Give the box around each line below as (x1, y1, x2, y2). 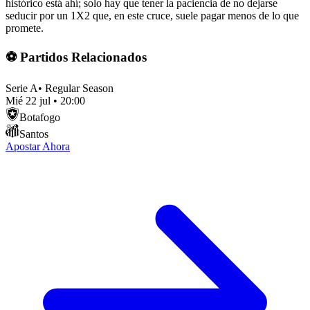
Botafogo (19, 111, 60, 124)
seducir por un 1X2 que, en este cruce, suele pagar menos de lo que (6, 9, 299, 21)
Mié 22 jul (6, 95, 51, 107)
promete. (6, 21, 44, 34)
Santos (19, 128, 48, 140)
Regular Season (45, 82, 113, 95)
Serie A (6, 82, 38, 95)
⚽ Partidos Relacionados (6, 49, 147, 64)
